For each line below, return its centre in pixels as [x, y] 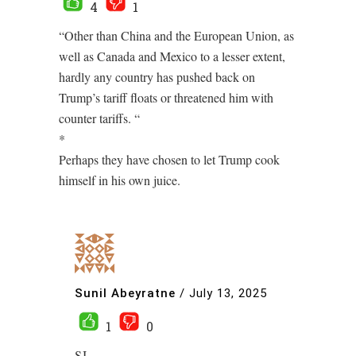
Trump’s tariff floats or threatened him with [166, 97]
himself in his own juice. [120, 180]
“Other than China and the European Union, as [176, 35]
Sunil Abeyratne [125, 293]
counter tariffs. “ [99, 118]
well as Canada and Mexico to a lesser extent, [172, 56]
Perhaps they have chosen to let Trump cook [169, 159]
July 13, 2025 [228, 293]
